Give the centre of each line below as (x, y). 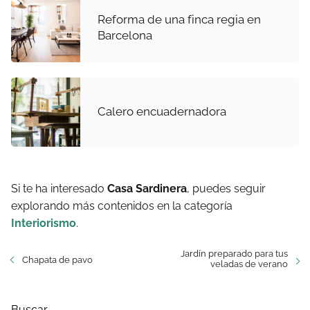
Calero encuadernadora (162, 112)
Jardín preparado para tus (234, 253)
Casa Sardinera (147, 188)
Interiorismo (44, 223)
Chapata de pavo (57, 259)
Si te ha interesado (59, 188)
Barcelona (125, 35)
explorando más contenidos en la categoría (122, 206)
